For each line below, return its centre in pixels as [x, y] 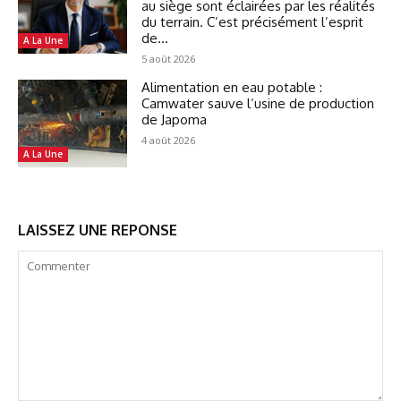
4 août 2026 [169, 140]
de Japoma [175, 119]
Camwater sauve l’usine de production [258, 103]
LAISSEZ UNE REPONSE [98, 230]
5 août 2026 [169, 58]
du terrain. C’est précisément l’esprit [253, 21]
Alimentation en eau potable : [232, 87]
